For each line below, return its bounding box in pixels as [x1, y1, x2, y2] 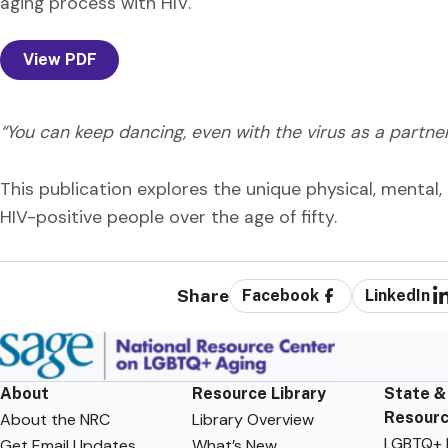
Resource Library [191, 383, 326, 403]
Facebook [242, 286, 320, 306]
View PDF [22, 50, 97, 70]
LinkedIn [365, 286, 431, 306]
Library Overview [191, 408, 314, 430]
